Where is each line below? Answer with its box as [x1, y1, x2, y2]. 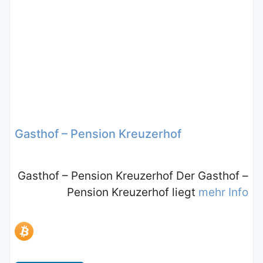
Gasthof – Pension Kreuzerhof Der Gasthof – [18, 168, 248, 183]
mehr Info [198, 185, 248, 199]
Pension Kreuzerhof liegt [67, 185, 198, 199]
